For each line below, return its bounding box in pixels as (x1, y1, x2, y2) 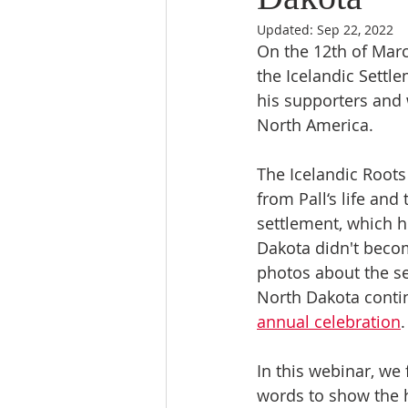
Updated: (257, 21, 317, 38)
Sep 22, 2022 (317, 21, 393, 38)
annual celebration (257, 311, 401, 332)
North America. (257, 114, 378, 136)
